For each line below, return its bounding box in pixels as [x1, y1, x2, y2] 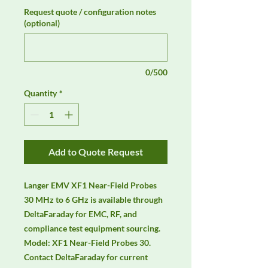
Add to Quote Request [48, 146, 143, 158]
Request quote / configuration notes [24, 7, 156, 17]
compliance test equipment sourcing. [24, 223, 160, 234]
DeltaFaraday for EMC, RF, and [24, 209, 137, 220]
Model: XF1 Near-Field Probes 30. [24, 237, 151, 248]
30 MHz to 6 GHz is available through [24, 194, 163, 205]
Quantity [24, 88, 57, 99]
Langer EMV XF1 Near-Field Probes [24, 180, 157, 191]
